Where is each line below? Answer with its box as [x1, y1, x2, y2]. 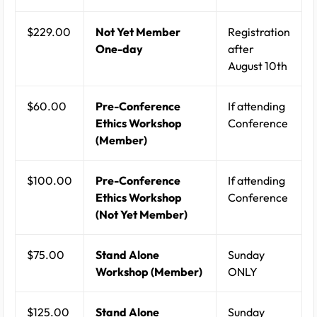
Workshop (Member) [96, 265, 202, 279]
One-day [96, 42, 143, 57]
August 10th [228, 59, 287, 74]
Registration [228, 25, 290, 40]
